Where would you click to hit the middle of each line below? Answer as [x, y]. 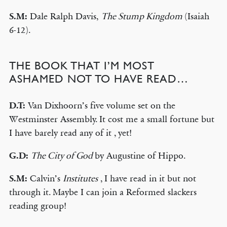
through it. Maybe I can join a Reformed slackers [103, 192]
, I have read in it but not [147, 178]
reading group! [37, 206]
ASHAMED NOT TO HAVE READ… [99, 79]
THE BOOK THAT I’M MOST [82, 66]
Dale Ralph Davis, [65, 16]
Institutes [80, 178]
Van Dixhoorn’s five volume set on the [101, 105]
